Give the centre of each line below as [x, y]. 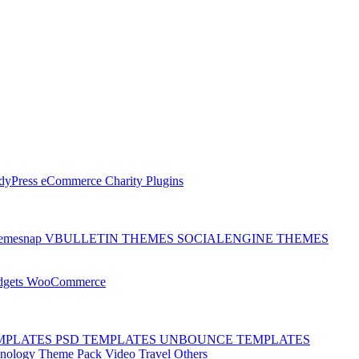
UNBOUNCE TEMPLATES [235, 339]
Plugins [165, 180]
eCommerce [73, 180]
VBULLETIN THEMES [111, 238]
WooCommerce [66, 281]
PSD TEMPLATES [107, 339]
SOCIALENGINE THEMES [253, 238]
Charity [125, 180]
